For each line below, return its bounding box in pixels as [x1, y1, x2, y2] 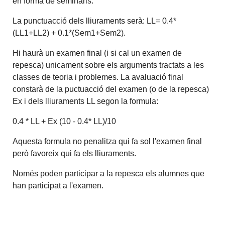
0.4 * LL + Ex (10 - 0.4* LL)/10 [13, 117, 117, 126]
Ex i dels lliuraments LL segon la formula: [13, 97, 159, 106]
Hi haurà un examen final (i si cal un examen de [13, 49, 182, 58]
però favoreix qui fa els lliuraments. [13, 149, 137, 158]
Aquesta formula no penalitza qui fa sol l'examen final [13, 137, 202, 146]
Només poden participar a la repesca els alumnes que [13, 169, 205, 178]
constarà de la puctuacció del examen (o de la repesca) [13, 85, 209, 94]
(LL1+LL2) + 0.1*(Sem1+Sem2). [13, 29, 126, 38]
